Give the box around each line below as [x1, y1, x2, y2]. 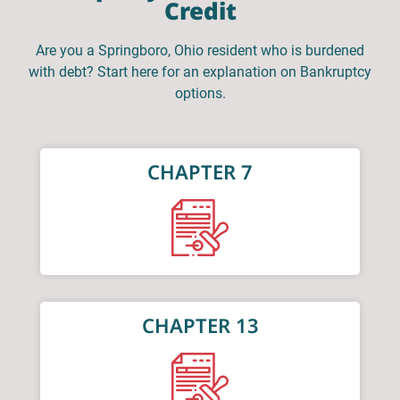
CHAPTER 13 [141, 312, 259, 339]
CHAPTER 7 [147, 158, 253, 186]
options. [174, 84, 226, 102]
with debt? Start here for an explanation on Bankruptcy [29, 62, 371, 80]
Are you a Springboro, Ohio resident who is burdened [36, 41, 364, 59]
